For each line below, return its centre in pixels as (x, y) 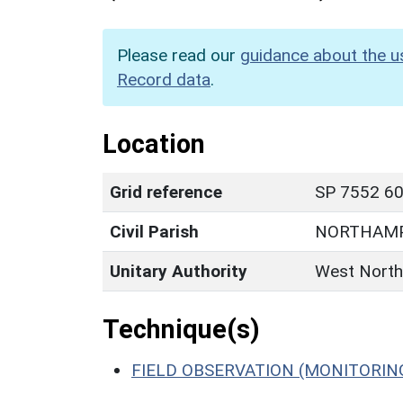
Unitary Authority (179, 271)
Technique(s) (181, 329)
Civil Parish (154, 231)
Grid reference (166, 192)
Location (154, 143)
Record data (164, 79)
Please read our (179, 55)
